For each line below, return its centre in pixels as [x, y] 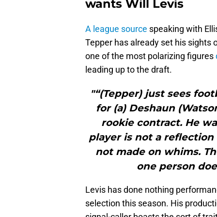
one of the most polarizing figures [150, 56]
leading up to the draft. [129, 70]
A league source [116, 29]
